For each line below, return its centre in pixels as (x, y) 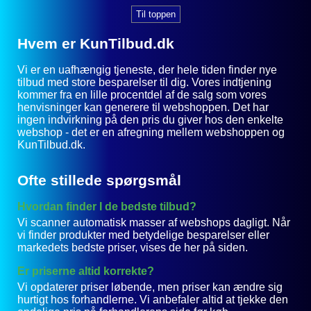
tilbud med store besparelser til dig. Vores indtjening (144, 83)
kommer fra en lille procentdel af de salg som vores (142, 95)
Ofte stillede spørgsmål (99, 181)
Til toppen (155, 15)
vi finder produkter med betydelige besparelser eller (143, 235)
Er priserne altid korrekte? (86, 271)
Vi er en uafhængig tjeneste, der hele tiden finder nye (147, 70)
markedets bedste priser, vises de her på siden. (133, 248)
